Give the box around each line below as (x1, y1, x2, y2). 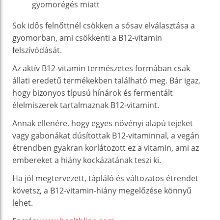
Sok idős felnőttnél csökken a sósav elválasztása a (12, 20, 195, 31)
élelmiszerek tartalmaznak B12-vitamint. (12, 99, 159, 110)
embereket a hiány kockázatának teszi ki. (12, 154, 161, 165)
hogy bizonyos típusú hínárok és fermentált (12, 87, 173, 98)
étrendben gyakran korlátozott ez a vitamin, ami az (12, 142, 199, 153)
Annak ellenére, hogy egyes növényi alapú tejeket (12, 117, 193, 129)
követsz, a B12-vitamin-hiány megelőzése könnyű (12, 185, 192, 196)
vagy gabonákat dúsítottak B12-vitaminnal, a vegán (12, 130, 199, 141)
